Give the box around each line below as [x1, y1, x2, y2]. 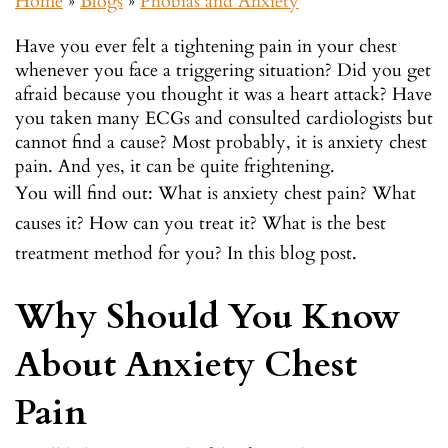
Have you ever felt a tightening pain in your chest [15, 33, 397, 59]
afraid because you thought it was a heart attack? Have [15, 81, 432, 107]
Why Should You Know [15, 292, 400, 341]
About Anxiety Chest [15, 340, 357, 389]
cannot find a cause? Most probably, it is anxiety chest [15, 129, 427, 155]
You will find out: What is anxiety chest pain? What [15, 180, 416, 206]
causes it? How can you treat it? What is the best [15, 210, 386, 236]
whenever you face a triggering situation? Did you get [15, 57, 431, 83]
